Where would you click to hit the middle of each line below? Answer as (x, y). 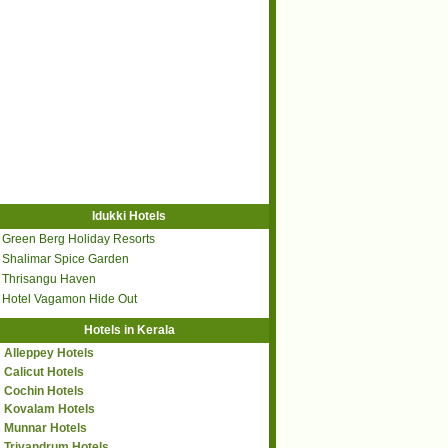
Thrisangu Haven (49, 279)
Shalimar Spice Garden (65, 259)
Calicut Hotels (44, 371)
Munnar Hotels (45, 428)
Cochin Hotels (44, 390)
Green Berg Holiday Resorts (78, 239)
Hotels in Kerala (129, 330)
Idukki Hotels (129, 216)
